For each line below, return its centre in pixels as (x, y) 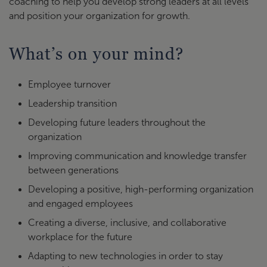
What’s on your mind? (96, 54)
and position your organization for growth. (100, 16)
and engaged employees (80, 204)
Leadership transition (72, 103)
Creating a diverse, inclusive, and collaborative (127, 223)
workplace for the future (80, 237)
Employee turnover (69, 84)
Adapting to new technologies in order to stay (125, 256)
